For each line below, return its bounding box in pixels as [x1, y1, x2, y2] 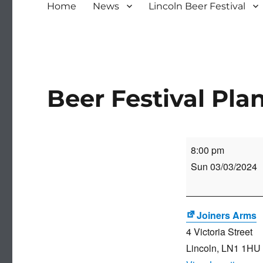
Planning [185, 171, 223, 185]
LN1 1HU [221, 241, 261, 255]
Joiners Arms [196, 208, 257, 222]
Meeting [185, 187, 219, 201]
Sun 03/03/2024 [190, 160, 257, 174]
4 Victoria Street [186, 225, 252, 239]
